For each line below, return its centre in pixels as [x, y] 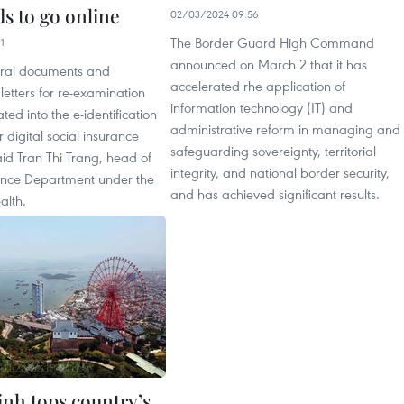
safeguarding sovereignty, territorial [273, 151]
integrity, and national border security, [280, 172]
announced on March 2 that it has [269, 64]
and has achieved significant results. [275, 194]
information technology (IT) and [262, 107]
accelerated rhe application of [258, 86]
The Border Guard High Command [272, 42]
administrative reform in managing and [285, 129]
